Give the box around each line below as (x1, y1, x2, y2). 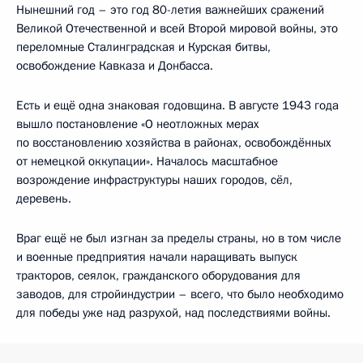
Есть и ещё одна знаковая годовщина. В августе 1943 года (16, 96, 339, 113)
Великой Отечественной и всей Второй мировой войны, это (16, 19, 338, 36)
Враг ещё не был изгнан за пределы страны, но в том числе (16, 229, 341, 246)
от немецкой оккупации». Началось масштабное (16, 152, 278, 169)
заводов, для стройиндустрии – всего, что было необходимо (16, 285, 344, 302)
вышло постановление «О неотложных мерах (16, 115, 259, 132)
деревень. (16, 190, 71, 207)
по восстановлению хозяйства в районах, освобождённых (16, 134, 331, 151)
